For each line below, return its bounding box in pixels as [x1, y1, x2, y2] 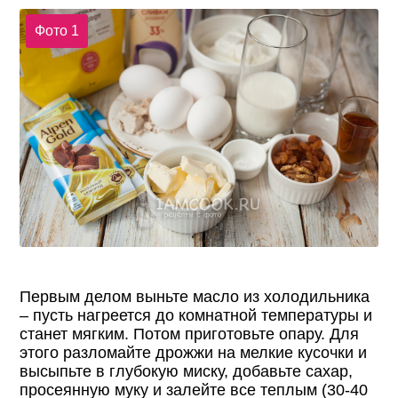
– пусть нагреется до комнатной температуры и [20, 306, 373, 325]
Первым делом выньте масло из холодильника [20, 288, 370, 306]
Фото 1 [34, 23, 79, 39]
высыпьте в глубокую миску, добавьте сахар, [20, 362, 354, 381]
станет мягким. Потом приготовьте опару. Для [20, 325, 360, 344]
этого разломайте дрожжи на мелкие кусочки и [20, 344, 368, 362]
